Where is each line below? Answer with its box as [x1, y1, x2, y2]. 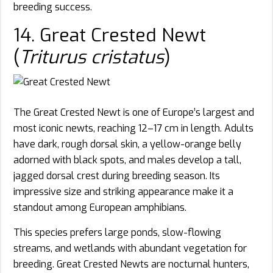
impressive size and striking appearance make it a [13, 185, 233, 198]
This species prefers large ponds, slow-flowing [13, 225, 221, 239]
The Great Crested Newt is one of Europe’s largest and [13, 105, 254, 119]
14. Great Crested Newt [13, 23, 206, 48]
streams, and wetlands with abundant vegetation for [13, 241, 247, 255]
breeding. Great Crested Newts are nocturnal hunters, [13, 257, 249, 271]
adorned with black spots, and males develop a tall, [13, 153, 241, 166]
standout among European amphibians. [13, 200, 186, 214]
